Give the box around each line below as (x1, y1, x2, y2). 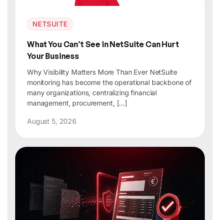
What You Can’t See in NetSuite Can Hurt (27, 39, 179, 50)
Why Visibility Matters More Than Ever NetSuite (27, 68, 177, 77)
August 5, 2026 (27, 117, 77, 126)
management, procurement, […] (27, 99, 128, 108)
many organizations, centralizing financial (27, 88, 157, 97)
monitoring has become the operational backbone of (27, 78, 192, 87)
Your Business (27, 51, 79, 61)
